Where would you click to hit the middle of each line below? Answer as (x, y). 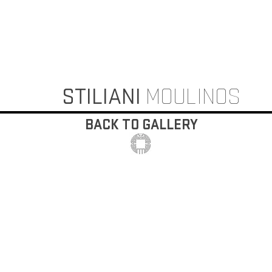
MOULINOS (193, 97)
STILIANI (104, 97)
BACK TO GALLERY (141, 125)
